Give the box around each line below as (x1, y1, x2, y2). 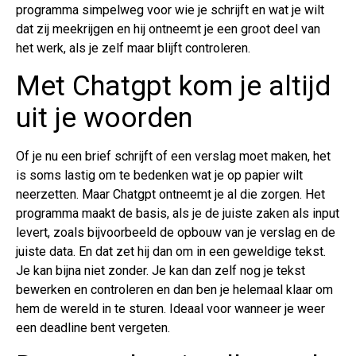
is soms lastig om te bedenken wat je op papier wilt (16, 168, 303, 184)
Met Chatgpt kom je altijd (16, 70, 331, 103)
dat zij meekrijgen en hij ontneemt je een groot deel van (16, 21, 320, 37)
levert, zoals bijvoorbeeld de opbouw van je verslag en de (16, 225, 335, 241)
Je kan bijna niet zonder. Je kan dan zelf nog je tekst (16, 263, 305, 279)
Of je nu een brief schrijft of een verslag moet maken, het (16, 149, 331, 164)
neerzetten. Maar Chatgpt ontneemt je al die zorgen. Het (16, 187, 325, 203)
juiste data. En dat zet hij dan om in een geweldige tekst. (16, 244, 326, 260)
